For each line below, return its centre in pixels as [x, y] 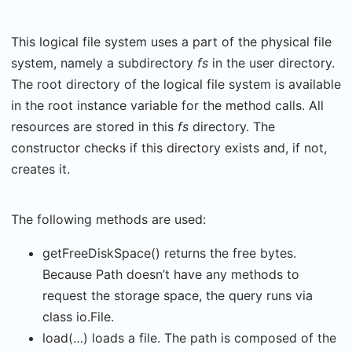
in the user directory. [273, 63]
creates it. [40, 169]
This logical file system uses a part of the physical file [171, 42]
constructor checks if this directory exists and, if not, [169, 148]
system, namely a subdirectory [104, 63]
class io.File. [78, 317]
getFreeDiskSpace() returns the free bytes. [169, 253]
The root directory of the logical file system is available [176, 84]
